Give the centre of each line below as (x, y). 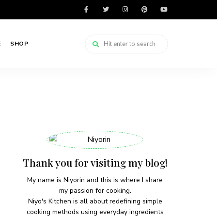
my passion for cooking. (95, 191)
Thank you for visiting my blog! (95, 162)
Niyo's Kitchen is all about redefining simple (95, 201)
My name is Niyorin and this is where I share (95, 180)
